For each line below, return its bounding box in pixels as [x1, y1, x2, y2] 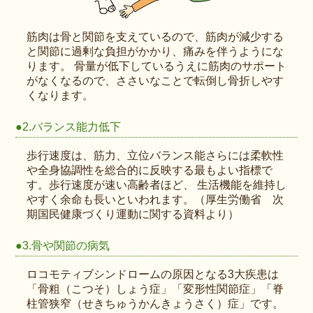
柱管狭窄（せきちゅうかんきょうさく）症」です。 [27, 298, 284, 310]
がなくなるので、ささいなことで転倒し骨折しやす [27, 74, 284, 87]
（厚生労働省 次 [194, 193, 284, 205]
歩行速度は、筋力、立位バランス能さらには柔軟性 [27, 149, 284, 161]
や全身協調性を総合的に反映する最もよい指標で [27, 163, 273, 176]
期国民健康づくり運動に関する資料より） [27, 208, 240, 220]
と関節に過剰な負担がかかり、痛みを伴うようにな [27, 45, 284, 57]
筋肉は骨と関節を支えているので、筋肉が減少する [27, 30, 284, 43]
